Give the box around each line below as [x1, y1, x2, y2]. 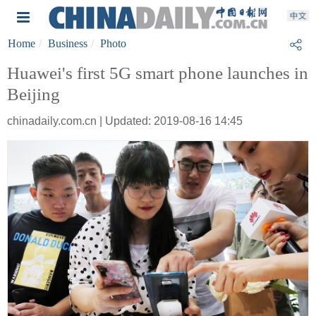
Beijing [7, 85, 60, 104]
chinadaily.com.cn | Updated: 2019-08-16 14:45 [7, 115, 243, 127]
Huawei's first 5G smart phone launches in [7, 63, 308, 83]
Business [48, 37, 87, 49]
